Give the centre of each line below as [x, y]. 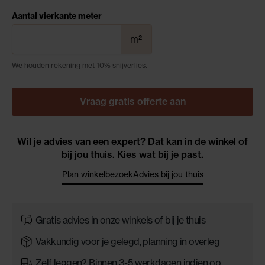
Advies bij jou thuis [168, 174]
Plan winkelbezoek [97, 174]
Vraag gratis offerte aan [132, 101]
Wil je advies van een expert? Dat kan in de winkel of [132, 141]
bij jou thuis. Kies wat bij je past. [132, 154]
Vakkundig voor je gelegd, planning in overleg [127, 241]
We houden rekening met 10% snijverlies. [80, 65]
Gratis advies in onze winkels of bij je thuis [120, 220]
